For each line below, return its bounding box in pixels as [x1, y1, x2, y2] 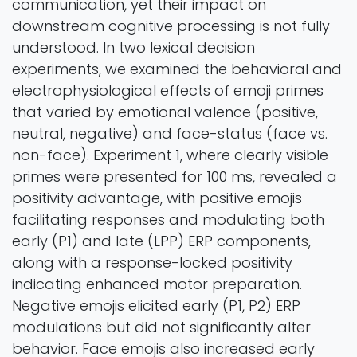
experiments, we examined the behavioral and [12, 59, 342, 80]
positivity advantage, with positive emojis [12, 188, 302, 209]
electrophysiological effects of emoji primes [12, 80, 324, 101]
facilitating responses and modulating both [12, 210, 324, 230]
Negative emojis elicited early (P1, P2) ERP [12, 296, 300, 316]
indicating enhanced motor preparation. [12, 274, 302, 295]
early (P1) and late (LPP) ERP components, [12, 231, 311, 252]
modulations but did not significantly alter [12, 317, 311, 338]
